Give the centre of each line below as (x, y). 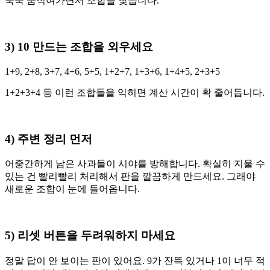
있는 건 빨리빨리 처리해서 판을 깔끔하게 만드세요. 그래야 (130, 177)
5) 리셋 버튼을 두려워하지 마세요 (90, 236)
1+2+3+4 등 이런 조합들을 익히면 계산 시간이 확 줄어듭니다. (135, 92)
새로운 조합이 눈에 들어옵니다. (72, 189)
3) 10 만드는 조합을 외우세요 (79, 47)
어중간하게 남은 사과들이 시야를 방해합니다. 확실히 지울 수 (135, 164)
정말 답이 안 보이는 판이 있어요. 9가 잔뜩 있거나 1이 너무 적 (135, 260)
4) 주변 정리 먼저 (49, 139)
